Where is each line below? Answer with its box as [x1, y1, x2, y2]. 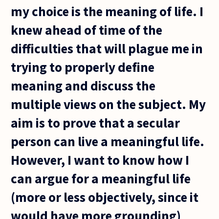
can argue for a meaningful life [11, 170, 191, 187]
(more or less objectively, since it [11, 188, 199, 205]
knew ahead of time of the [11, 21, 163, 38]
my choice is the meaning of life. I [11, 2, 204, 20]
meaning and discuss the [11, 77, 156, 94]
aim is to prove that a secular [11, 114, 180, 131]
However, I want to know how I [11, 151, 190, 168]
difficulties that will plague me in [11, 40, 203, 57]
